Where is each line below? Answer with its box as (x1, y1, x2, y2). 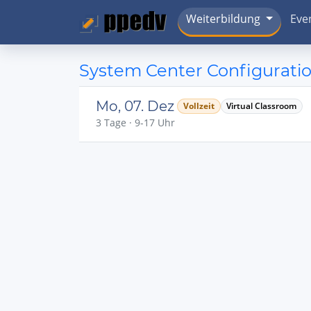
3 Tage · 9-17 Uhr (96, 116, 175, 129)
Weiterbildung (186, 11, 261, 27)
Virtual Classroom (226, 100, 297, 112)
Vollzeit (183, 100, 215, 112)
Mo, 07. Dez (96, 98, 174, 115)
